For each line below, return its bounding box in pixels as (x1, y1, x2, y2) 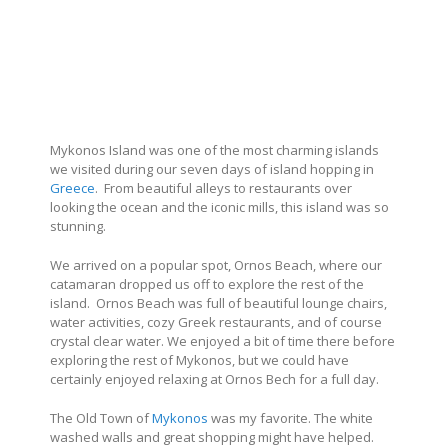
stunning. (50, 217, 106, 236)
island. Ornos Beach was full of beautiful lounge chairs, (50, 294, 387, 313)
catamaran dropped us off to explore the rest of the (50, 275, 364, 294)
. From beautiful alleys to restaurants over (95, 179, 352, 198)
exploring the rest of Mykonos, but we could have (50, 351, 349, 370)
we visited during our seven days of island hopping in (50, 160, 374, 179)
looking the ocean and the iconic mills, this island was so (50, 198, 389, 217)
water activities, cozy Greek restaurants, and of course (50, 313, 382, 332)
